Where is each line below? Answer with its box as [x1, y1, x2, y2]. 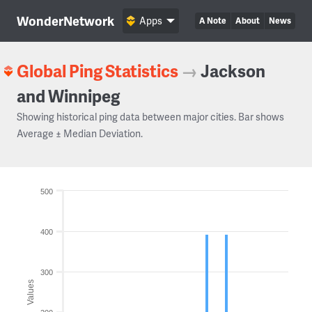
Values [26, 279, 36, 305]
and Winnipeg [17, 84, 120, 107]
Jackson [201, 59, 265, 82]
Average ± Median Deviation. [17, 127, 143, 140]
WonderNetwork [17, 12, 114, 29]
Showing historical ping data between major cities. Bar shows [17, 110, 284, 123]
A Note [199, 15, 226, 26]
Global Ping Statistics [17, 59, 178, 82]
